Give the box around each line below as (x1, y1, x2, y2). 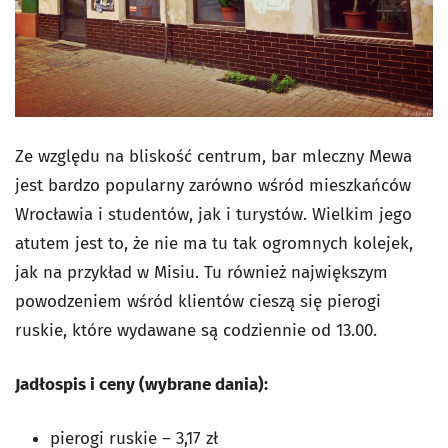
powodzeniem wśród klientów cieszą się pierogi (15, 291, 381, 313)
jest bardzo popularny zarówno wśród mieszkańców (15, 175, 411, 197)
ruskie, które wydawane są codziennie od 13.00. (15, 320, 377, 342)
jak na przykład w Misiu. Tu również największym (15, 262, 388, 284)
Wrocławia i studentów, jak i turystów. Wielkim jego (15, 204, 412, 226)
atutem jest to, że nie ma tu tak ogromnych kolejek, (15, 233, 413, 255)
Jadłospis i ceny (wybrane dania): (15, 374, 268, 396)
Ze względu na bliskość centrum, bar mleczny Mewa (15, 146, 412, 168)
